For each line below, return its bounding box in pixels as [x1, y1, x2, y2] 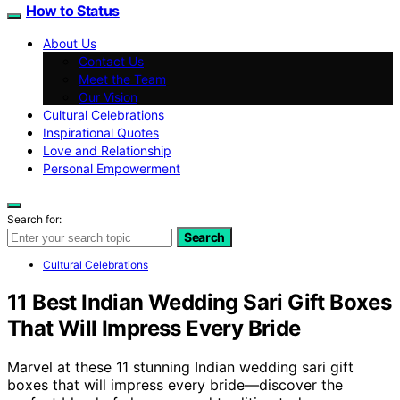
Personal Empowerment [43, 160, 180, 176]
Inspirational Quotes [43, 124, 159, 140]
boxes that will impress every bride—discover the [7, 376, 343, 395]
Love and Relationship [43, 142, 171, 158]
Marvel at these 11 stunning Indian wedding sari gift [7, 358, 354, 377]
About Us [43, 35, 96, 51]
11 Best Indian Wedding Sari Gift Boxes [7, 288, 392, 315]
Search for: [7, 212, 62, 226]
